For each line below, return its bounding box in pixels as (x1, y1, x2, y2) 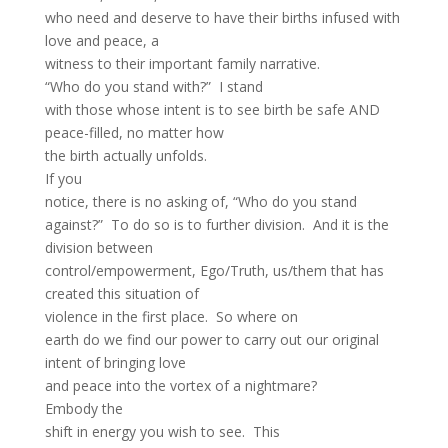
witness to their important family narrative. (44, 54, 324, 73)
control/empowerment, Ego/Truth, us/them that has (44, 261, 384, 280)
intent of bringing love (44, 353, 186, 372)
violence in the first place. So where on (44, 307, 298, 326)
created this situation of (44, 284, 199, 303)
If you (44, 169, 82, 188)
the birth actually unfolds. (44, 146, 211, 165)
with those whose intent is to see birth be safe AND (44, 100, 380, 119)
